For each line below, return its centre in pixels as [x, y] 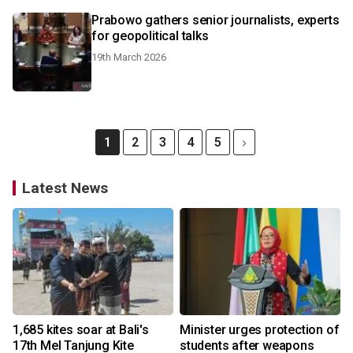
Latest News [65, 188]
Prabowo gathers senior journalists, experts [216, 20]
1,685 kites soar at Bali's [81, 330]
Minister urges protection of [260, 330]
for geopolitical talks [150, 36]
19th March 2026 [129, 57]
